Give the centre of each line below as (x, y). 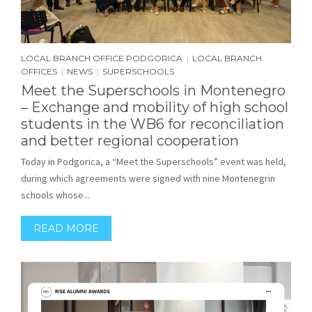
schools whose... (55, 195)
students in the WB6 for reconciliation (153, 124)
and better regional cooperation (130, 140)
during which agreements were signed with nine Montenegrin (148, 178)
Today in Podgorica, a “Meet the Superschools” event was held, (154, 161)
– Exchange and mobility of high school (155, 107)
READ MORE (66, 228)
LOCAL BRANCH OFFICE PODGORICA (102, 58)
